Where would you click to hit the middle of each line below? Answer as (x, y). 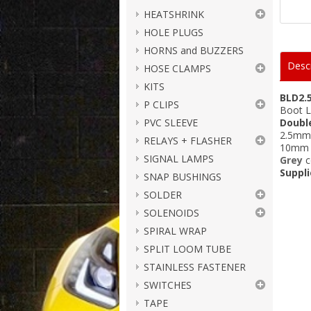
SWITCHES (168, 285)
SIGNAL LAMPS (179, 159)
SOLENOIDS (171, 213)
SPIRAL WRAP (175, 231)
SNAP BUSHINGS (183, 177)
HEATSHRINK (174, 14)
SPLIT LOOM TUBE (187, 249)
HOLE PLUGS (174, 32)
